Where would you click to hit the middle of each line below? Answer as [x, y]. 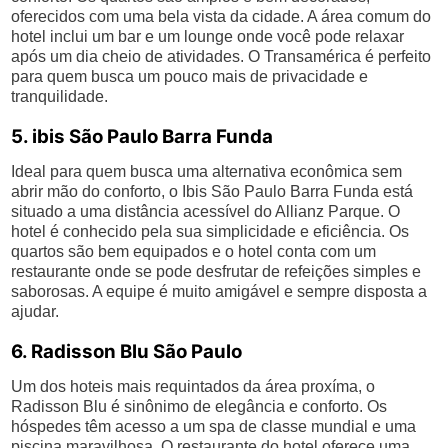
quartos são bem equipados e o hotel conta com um [194, 251]
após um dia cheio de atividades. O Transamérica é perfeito [221, 56]
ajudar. [35, 311]
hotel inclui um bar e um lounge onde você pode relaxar [208, 36]
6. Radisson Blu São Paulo [127, 351]
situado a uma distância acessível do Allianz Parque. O [206, 211]
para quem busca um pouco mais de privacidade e [190, 76]
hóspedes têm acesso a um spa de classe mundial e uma [214, 426]
